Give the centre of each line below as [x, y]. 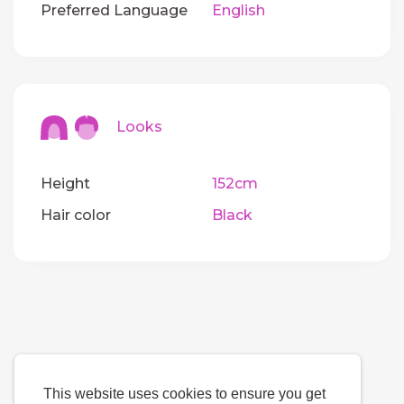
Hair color [76, 216]
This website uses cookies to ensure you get [184, 394]
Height [65, 184]
